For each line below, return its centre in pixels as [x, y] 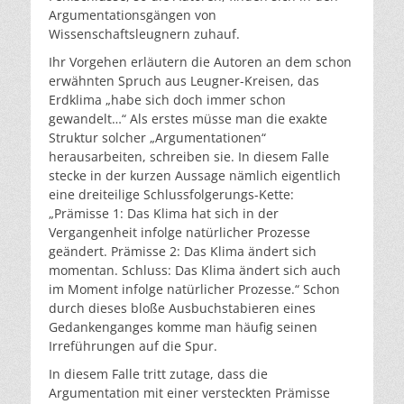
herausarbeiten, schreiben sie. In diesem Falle [189, 156]
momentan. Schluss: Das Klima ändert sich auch [195, 270]
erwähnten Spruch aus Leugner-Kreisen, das [184, 80]
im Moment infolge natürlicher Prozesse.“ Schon [194, 289]
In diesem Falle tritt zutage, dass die [158, 373]
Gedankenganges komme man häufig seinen [183, 326]
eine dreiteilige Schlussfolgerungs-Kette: [171, 194]
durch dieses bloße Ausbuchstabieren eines [182, 308]
